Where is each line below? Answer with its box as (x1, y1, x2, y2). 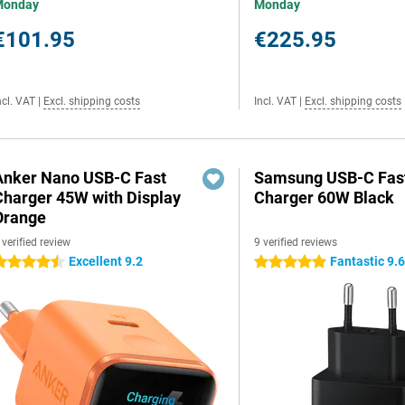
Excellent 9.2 (69, 254, 143, 268)
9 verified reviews (254, 236, 338, 249)
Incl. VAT (254, 95, 297, 108)
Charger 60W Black (254, 188, 395, 207)
